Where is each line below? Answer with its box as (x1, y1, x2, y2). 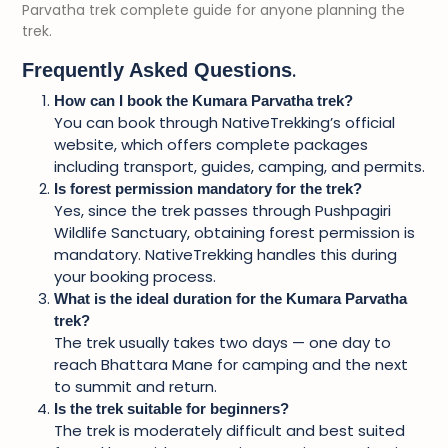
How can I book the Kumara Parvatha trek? (54, 92, 353, 109)
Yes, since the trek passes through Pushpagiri (54, 200, 391, 221)
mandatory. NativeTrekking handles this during (54, 244, 397, 265)
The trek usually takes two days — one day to (54, 332, 391, 353)
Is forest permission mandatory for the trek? (54, 180, 362, 197)
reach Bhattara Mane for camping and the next (54, 354, 408, 375)
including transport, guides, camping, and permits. (54, 156, 425, 177)
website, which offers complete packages (54, 134, 368, 155)
